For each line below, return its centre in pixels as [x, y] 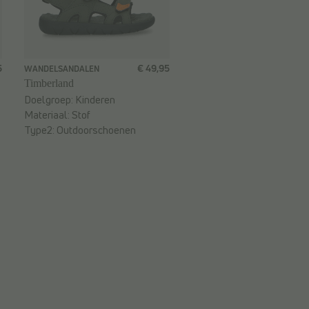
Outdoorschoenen [96, 130]
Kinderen [95, 100]
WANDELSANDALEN [62, 69]
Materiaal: [48, 115]
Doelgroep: [50, 100]
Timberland [49, 83]
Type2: [40, 130]
